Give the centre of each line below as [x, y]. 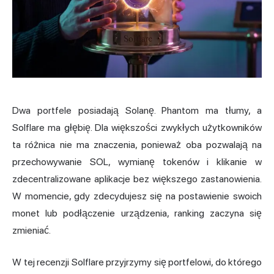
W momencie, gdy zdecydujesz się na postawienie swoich [137, 196]
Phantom [180, 110]
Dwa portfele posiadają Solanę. [87, 110]
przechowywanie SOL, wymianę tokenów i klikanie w [137, 161]
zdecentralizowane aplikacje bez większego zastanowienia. [137, 179]
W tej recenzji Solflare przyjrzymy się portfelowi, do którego [137, 262]
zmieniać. [31, 230]
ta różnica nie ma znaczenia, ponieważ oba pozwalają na [137, 144]
